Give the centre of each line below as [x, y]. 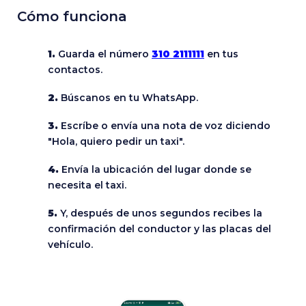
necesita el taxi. [87, 185]
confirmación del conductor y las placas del [159, 229]
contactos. [75, 70]
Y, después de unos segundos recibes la [160, 213]
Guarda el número [103, 54]
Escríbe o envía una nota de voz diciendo [164, 126]
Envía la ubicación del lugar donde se [155, 170]
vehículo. [70, 245]
